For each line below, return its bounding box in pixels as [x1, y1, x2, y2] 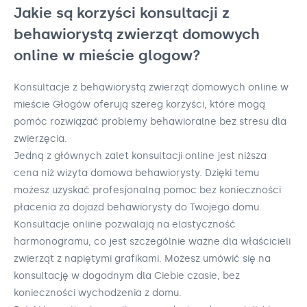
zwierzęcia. [14, 133, 67, 145]
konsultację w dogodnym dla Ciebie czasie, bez [14, 270, 240, 282]
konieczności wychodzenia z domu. [14, 287, 182, 299]
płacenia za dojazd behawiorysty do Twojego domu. [14, 201, 262, 214]
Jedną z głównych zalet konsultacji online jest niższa [14, 150, 267, 162]
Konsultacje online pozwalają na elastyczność [14, 219, 236, 231]
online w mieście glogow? [14, 47, 201, 64]
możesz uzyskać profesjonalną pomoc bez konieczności [14, 184, 281, 197]
